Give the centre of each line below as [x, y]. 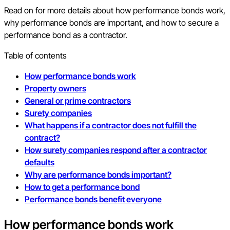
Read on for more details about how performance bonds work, [115, 11]
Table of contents [35, 56]
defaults [40, 162]
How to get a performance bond [82, 187]
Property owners [55, 89]
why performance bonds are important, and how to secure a [111, 23]
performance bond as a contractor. [66, 35]
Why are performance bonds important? [98, 175]
